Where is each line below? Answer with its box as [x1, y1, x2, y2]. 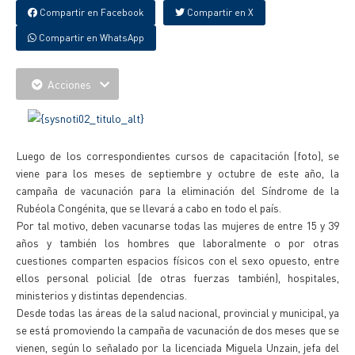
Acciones [43, 77, 96, 91]
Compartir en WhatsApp [36, 32, 144, 44]
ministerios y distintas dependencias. [16, 288, 187, 302]
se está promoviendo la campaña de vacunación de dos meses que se [16, 323, 339, 337]
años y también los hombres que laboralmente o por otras [16, 235, 339, 250]
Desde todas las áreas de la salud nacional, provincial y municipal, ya [16, 305, 339, 319]
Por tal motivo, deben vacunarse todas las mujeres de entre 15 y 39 [16, 218, 339, 232]
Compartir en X [185, 6, 254, 18]
